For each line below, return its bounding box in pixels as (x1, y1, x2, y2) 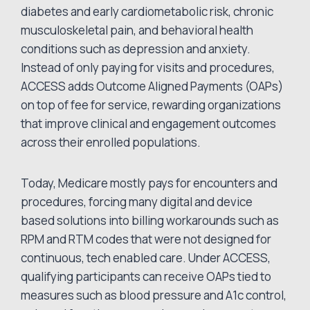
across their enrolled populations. (21, 134, 203, 151)
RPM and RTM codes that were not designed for (21, 231, 272, 248)
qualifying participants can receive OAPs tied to (21, 268, 272, 285)
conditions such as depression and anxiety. (21, 41, 251, 57)
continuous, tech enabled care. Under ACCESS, (21, 250, 271, 266)
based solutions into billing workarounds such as (21, 212, 280, 229)
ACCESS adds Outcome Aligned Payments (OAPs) (21, 78, 284, 95)
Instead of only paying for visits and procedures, (21, 60, 275, 76)
